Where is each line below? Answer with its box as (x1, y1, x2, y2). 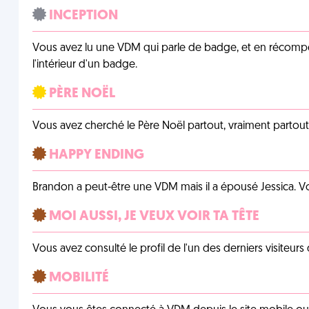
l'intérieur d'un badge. (32, 59, 137, 70)
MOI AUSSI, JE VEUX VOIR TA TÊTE (46, 210, 259, 223)
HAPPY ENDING (46, 148, 144, 162)
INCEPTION (46, 9, 118, 23)
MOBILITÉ (46, 271, 109, 285)
